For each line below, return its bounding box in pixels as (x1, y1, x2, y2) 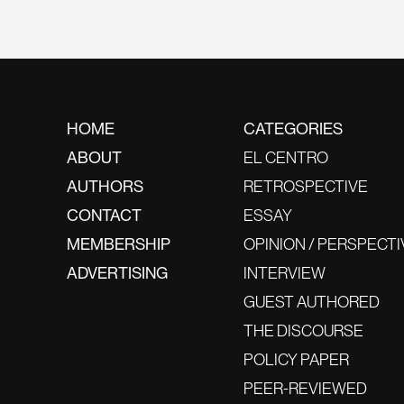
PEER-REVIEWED (243, 379, 367, 398)
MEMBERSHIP (66, 234, 170, 253)
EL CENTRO (243, 148, 328, 167)
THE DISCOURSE (243, 321, 363, 340)
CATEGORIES (243, 119, 343, 138)
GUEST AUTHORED (243, 292, 380, 311)
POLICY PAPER (243, 350, 349, 369)
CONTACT (66, 206, 142, 225)
